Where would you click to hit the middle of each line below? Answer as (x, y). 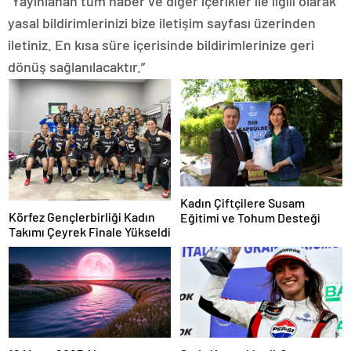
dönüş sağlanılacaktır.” (76, 66)
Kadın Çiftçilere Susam (242, 203)
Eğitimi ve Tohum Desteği (250, 218)
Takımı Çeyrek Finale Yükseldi (90, 231)
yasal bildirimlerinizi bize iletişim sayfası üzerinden (162, 22)
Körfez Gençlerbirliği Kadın (82, 216)
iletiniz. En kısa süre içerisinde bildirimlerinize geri (161, 44)
